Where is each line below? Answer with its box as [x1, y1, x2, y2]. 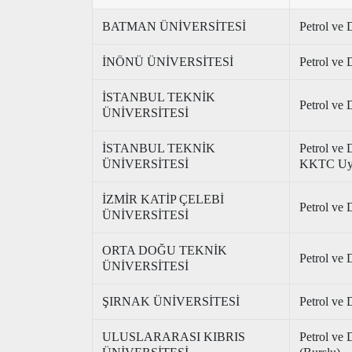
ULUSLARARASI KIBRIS [102, 330, 245, 343]
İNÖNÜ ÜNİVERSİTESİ [102, 55, 233, 68]
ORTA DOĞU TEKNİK [102, 244, 227, 257]
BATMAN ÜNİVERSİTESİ [102, 20, 246, 33]
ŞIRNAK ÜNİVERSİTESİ [102, 295, 240, 308]
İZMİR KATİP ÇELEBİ [102, 192, 224, 206]
